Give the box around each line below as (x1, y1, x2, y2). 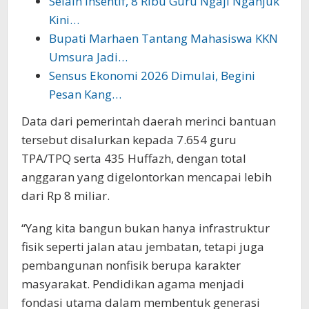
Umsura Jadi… (49, 49, 128, 66)
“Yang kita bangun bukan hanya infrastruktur (21, 219, 270, 236)
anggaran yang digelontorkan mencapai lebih (21, 168, 272, 185)
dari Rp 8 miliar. (21, 187, 110, 203)
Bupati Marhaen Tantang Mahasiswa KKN (49, 30, 278, 47)
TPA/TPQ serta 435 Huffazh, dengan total (21, 150, 246, 166)
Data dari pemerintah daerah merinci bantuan (21, 112, 276, 129)
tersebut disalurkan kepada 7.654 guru (21, 131, 237, 148)
